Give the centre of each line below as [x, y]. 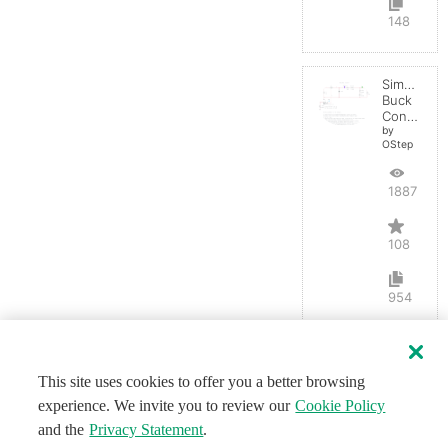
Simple [402, 83]
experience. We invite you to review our [164, 405]
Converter [412, 115]
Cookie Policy [340, 405]
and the [61, 429]
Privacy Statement [146, 429]
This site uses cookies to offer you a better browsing [202, 381]
